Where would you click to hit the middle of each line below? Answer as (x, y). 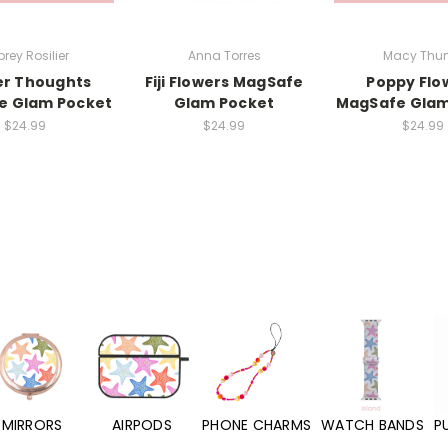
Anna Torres (224, 55)
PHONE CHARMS (256, 425)
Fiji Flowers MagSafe (224, 81)
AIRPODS (142, 425)
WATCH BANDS (372, 425)
